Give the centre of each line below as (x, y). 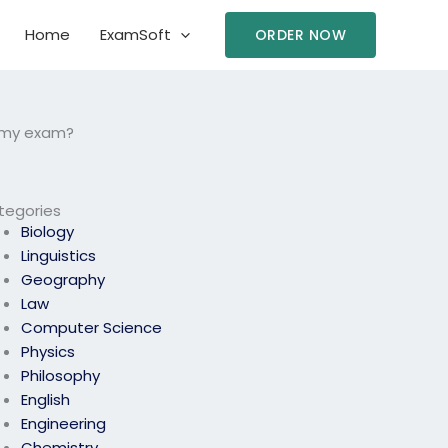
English (46, 400)
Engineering (64, 424)
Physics (48, 352)
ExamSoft (135, 34)
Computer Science (92, 328)
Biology (48, 232)
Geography (63, 280)
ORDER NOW (300, 35)
